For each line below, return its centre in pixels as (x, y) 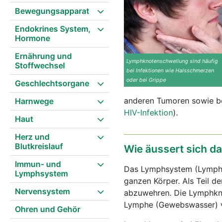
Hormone (32, 38)
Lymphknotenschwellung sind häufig (172, 61)
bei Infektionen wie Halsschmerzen (170, 71)
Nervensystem (42, 191)
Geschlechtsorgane (52, 83)
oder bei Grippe (146, 80)
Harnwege (34, 101)
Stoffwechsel (40, 65)
